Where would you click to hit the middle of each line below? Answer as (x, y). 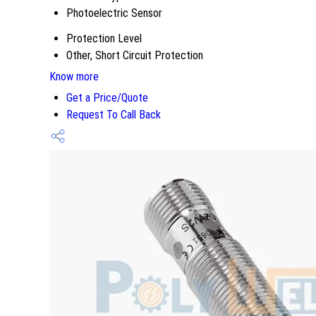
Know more (74, 76)
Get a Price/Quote (107, 97)
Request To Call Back (114, 114)
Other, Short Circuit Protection (135, 55)
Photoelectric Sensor (114, 13)
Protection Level (104, 38)
